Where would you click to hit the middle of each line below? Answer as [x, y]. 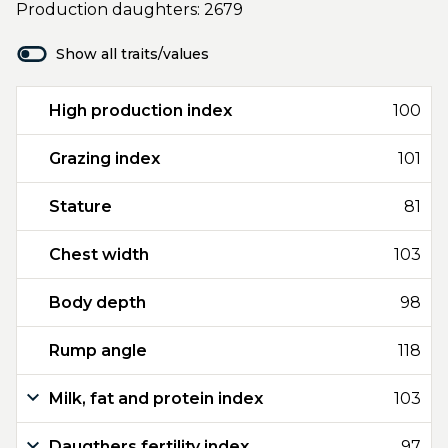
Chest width [99, 254]
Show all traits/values [132, 54]
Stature [80, 206]
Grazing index [104, 158]
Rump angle [98, 350]
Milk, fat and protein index [156, 398]
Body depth [97, 302]
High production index [140, 110]
